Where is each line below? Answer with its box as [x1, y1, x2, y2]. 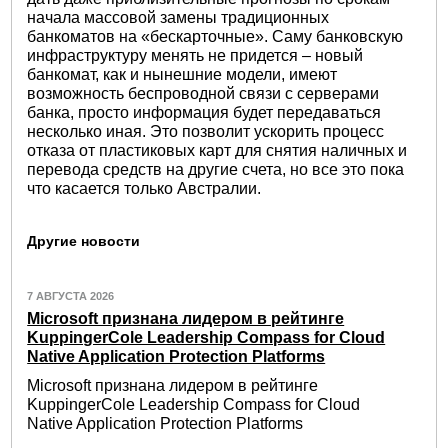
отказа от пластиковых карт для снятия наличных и [27, 141, 408, 159]
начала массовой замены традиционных [27, 8, 330, 26]
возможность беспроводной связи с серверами [27, 84, 380, 102]
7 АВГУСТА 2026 [27, 289, 115, 302]
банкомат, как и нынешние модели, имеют [27, 65, 338, 83]
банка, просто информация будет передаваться [27, 103, 382, 121]
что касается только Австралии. [27, 179, 262, 197]
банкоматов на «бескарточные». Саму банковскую [27, 27, 404, 45]
